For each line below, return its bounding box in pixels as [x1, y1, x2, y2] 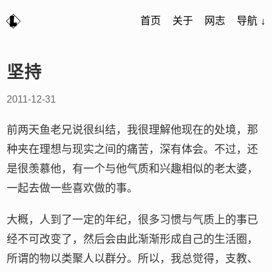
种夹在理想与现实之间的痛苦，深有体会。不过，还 [7, 143, 259, 155]
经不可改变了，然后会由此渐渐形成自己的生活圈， [7, 233, 259, 245]
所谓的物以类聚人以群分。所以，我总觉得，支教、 [7, 253, 259, 265]
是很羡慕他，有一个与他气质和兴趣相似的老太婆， [7, 163, 259, 175]
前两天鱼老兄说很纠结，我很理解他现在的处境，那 [7, 124, 259, 136]
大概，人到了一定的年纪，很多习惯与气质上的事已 [7, 214, 259, 226]
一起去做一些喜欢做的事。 [7, 182, 138, 194]
